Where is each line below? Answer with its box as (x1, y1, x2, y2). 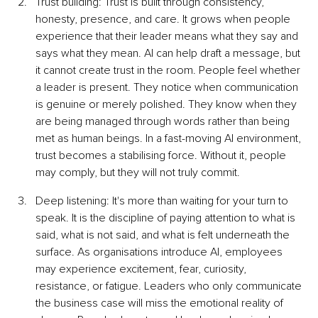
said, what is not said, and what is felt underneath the (35, 227, 292, 242)
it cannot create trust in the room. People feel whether (35, 62, 303, 77)
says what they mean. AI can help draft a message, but (35, 45, 303, 60)
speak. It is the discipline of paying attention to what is (35, 210, 298, 225)
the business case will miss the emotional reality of (35, 295, 286, 310)
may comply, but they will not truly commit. (35, 165, 240, 180)
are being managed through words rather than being (35, 114, 292, 128)
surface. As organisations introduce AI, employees (35, 244, 285, 259)
